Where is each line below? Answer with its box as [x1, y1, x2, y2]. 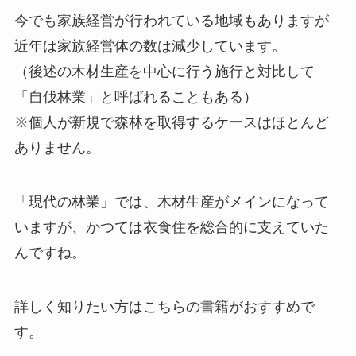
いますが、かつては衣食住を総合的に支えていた [14, 219, 329, 235]
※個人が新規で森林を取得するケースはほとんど [14, 114, 329, 130]
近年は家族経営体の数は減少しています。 [14, 38, 286, 54]
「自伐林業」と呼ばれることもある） [14, 89, 257, 105]
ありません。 [14, 140, 100, 156]
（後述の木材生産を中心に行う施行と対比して [14, 64, 315, 79]
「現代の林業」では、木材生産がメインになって [14, 193, 329, 210]
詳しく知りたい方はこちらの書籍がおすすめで [14, 298, 315, 315]
